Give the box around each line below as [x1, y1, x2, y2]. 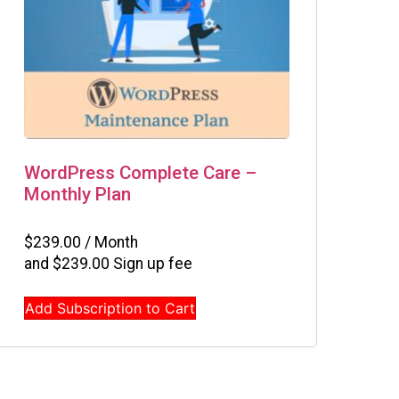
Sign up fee [110, 255, 192, 273]
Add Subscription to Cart [25, 299, 195, 318]
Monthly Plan [24, 183, 131, 205]
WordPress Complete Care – [24, 161, 256, 183]
